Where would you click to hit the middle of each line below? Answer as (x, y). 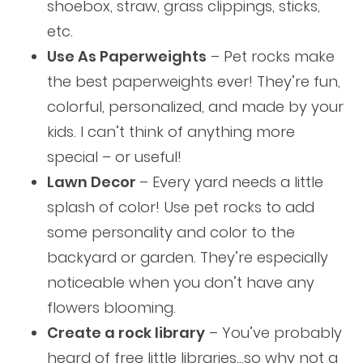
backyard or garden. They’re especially (187, 258)
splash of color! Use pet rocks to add (180, 207)
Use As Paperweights (126, 57)
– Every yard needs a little (231, 182)
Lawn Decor (93, 182)
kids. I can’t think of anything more (171, 132)
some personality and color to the (171, 233)
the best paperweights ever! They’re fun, (193, 82)
